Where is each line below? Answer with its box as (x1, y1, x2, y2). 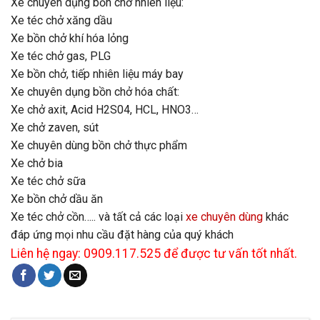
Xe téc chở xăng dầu (11, 13, 112, 27)
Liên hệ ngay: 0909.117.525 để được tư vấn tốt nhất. (11, 246, 297, 261)
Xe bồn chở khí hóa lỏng (11, 31, 129, 45)
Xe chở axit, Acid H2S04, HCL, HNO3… (11, 102, 199, 116)
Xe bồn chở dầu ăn (11, 191, 103, 206)
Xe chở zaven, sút (11, 120, 99, 134)
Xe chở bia (11, 156, 63, 170)
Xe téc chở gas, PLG (11, 49, 111, 63)
